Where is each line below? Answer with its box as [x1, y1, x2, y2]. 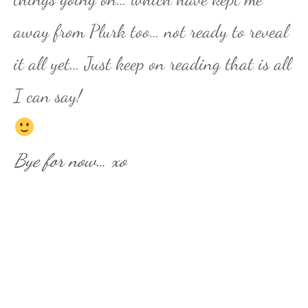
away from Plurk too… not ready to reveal [14, 20, 288, 43]
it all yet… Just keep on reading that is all [14, 52, 291, 76]
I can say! [14, 85, 82, 108]
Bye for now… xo [14, 149, 126, 173]
